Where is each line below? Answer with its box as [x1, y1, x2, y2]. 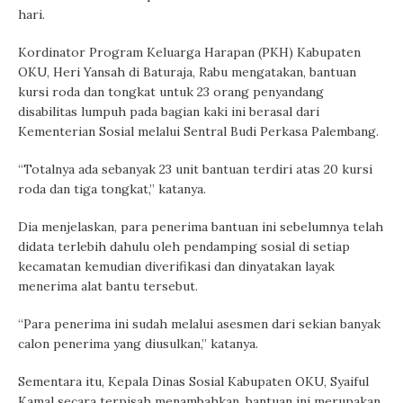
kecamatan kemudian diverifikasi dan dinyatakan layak [18, 258, 335, 275]
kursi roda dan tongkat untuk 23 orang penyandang [18, 84, 324, 101]
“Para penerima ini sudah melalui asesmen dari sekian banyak [18, 316, 381, 333]
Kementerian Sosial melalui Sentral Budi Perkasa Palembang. [18, 123, 379, 140]
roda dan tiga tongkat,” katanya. [18, 181, 206, 198]
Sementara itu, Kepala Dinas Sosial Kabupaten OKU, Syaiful [18, 373, 369, 390]
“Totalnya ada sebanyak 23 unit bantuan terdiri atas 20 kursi [18, 161, 372, 178]
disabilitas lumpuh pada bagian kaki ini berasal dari [18, 103, 319, 121]
